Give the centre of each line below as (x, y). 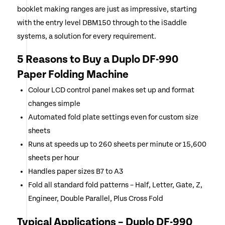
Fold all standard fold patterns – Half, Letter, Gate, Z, (115, 185)
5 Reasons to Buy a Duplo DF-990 (97, 59)
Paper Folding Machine (73, 74)
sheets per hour (53, 158)
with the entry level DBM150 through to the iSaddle (102, 23)
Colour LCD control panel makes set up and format (111, 90)
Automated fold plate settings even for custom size (113, 117)
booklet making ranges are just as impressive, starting (107, 9)
